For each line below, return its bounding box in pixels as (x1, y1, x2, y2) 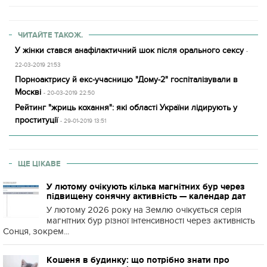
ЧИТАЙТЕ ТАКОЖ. (18, 30, 83, 39)
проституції (15, 115, 58, 125)
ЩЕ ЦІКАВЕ (18, 159, 61, 168)
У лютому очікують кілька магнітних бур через (46, 182, 245, 191)
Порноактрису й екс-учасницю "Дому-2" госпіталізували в (15, 74, 238, 85)
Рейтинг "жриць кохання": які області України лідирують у (15, 103, 237, 113)
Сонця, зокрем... (3, 226, 69, 237)
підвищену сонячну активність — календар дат (46, 191, 246, 201)
